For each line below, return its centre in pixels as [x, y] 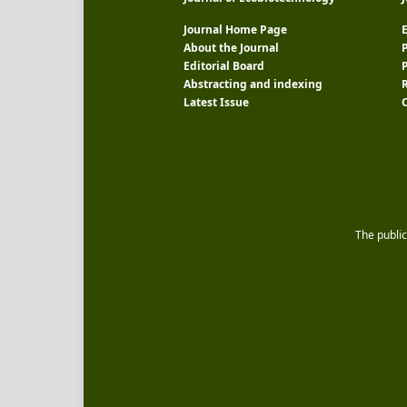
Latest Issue [216, 103]
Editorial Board [224, 66]
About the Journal [231, 48]
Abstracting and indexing [253, 84]
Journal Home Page [235, 30]
